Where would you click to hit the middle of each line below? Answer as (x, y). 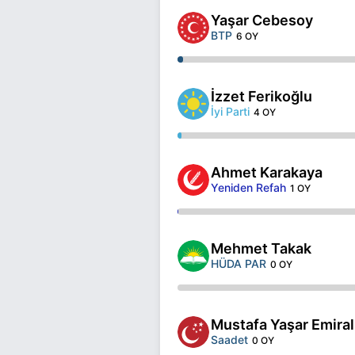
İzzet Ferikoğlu (261, 96)
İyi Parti (230, 111)
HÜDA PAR (239, 263)
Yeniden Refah (248, 187)
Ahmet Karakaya (267, 172)
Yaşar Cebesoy (262, 20)
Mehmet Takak (261, 248)
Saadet (229, 339)
